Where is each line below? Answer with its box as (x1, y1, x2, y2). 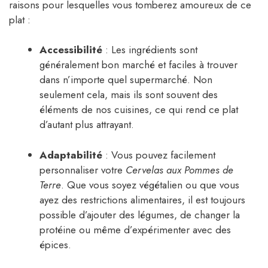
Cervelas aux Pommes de (126, 162, 233, 177)
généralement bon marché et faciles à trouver (39, 57, 237, 72)
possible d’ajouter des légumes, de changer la (39, 207, 240, 222)
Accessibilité (39, 42, 102, 57)
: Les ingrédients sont (102, 42, 197, 57)
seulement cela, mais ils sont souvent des (39, 87, 218, 102)
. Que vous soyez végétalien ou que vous (61, 177, 239, 192)
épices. (39, 237, 71, 252)
